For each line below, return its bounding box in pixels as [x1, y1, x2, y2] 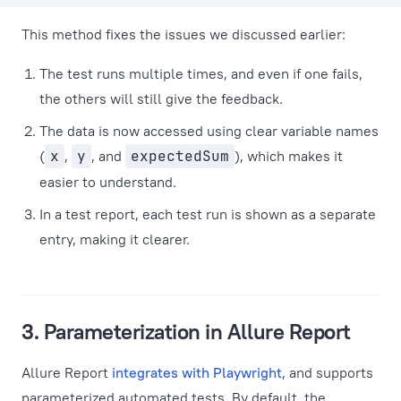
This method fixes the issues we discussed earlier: [21, 25, 346, 43]
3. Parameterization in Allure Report [21, 318, 351, 345]
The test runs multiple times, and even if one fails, [39, 64, 363, 82]
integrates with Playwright [112, 363, 282, 381]
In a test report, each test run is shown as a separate [39, 205, 376, 223]
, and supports [282, 363, 373, 381]
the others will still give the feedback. [39, 90, 283, 107]
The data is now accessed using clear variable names [39, 122, 379, 140]
